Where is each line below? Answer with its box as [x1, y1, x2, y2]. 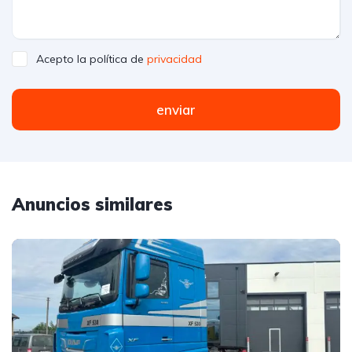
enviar [156, 101, 196, 119]
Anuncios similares [12, 193, 173, 216]
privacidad [147, 52, 202, 67]
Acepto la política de [36, 52, 147, 67]
